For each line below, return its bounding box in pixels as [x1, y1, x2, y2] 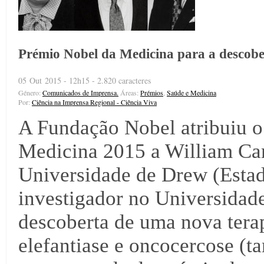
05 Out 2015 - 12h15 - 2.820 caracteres [18, 74, 151, 86]
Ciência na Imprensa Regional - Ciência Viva [32, 97, 157, 107]
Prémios [140, 87, 163, 97]
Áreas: [118, 87, 140, 97]
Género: [18, 87, 42, 97]
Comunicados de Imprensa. [42, 87, 118, 97]
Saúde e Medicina [167, 87, 216, 97]
